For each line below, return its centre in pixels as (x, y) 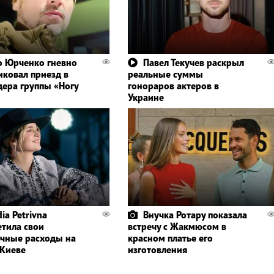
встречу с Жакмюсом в (177, 226)
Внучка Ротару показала (195, 214)
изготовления (157, 249)
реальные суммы (165, 74)
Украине (146, 97)
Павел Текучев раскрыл (193, 62)
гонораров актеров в (173, 85)
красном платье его (170, 238)
